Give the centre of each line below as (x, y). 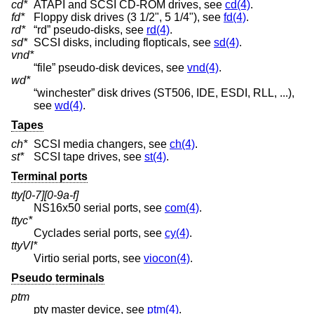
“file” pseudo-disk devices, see (110, 67)
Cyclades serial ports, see (99, 233)
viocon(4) (167, 259)
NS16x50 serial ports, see (99, 208)
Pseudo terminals (58, 278)
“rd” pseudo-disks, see (90, 29)
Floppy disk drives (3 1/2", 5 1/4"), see (129, 17)
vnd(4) (203, 67)
